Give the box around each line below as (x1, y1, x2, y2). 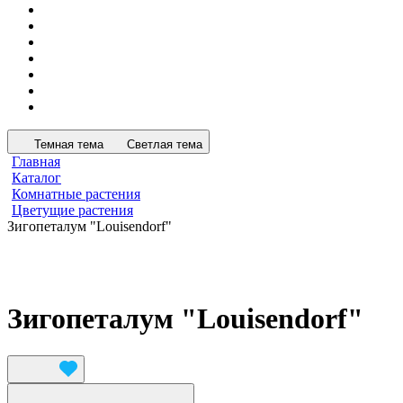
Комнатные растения (12, 186, 140, 201)
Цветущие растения (12, 202, 133, 218)
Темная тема (34, 138, 103, 151)
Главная (12, 154, 60, 169)
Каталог (12, 170, 61, 185)
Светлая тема (127, 138, 202, 151)
